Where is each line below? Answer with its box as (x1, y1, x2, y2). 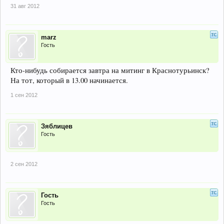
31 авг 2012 (10, 2, 39, 9)
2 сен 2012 (10, 160, 37, 167)
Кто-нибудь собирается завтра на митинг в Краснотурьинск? (10, 65, 209, 75)
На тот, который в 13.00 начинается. (10, 75, 128, 85)
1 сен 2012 (10, 91, 37, 98)
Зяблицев (41, 122, 72, 130)
